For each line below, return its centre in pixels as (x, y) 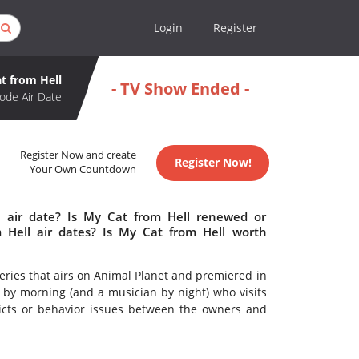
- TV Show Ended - (180, 88)
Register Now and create (79, 155)
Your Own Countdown (83, 170)
